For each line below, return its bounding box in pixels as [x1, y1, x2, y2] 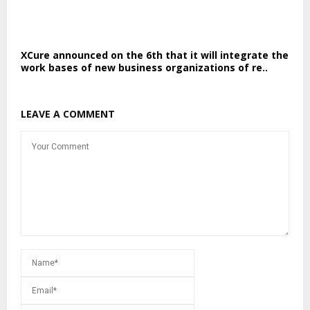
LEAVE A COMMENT [21, 107, 115, 120]
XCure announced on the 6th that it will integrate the [21, 48, 289, 62]
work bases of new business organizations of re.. [21, 60, 268, 74]
